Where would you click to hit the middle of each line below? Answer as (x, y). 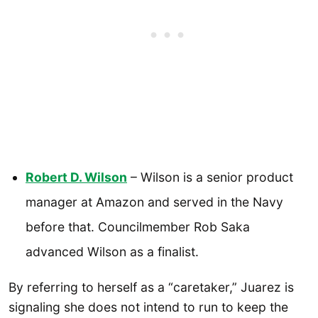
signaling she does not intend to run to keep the (148, 307)
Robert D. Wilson (76, 177)
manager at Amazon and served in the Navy (154, 202)
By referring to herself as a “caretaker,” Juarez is (151, 287)
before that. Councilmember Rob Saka (138, 226)
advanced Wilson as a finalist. (112, 251)
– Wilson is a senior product (210, 177)
